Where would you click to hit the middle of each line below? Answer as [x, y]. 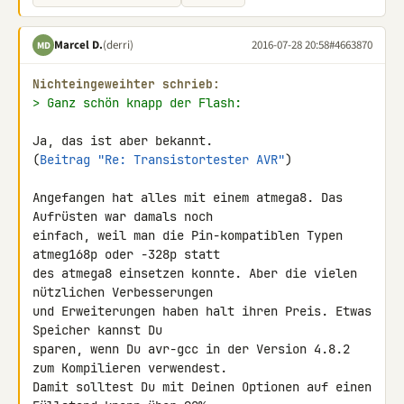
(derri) [118, 45]
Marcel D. [78, 45]
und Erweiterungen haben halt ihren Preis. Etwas [202, 311]
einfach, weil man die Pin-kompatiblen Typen [188, 235]
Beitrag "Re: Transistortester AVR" [162, 160]
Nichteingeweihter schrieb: [126, 84]
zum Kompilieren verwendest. [133, 368]
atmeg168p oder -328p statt [130, 254]
